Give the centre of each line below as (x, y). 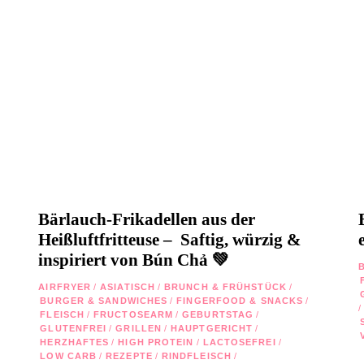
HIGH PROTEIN (156, 342)
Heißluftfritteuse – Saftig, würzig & (170, 239)
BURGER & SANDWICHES (104, 300)
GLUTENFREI (74, 328)
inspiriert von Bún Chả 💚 (134, 260)
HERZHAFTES (75, 342)
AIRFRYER (65, 286)
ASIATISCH (128, 286)
